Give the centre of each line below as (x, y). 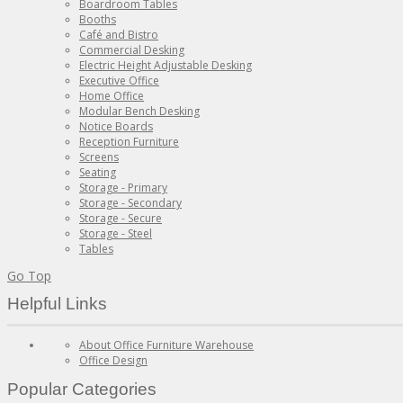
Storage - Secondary (130, 203)
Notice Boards (116, 127)
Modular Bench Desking (139, 112)
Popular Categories (82, 390)
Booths (98, 20)
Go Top (29, 276)
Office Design (113, 361)
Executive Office (119, 81)
